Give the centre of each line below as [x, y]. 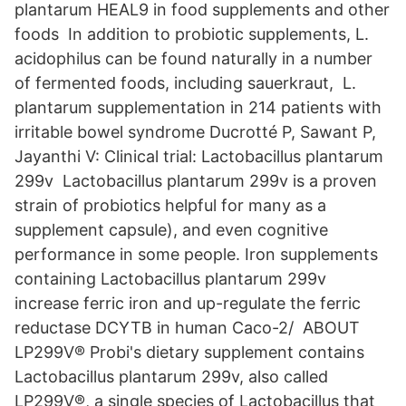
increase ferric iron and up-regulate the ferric [188, 303]
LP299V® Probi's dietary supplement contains [189, 352]
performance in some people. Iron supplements [196, 254]
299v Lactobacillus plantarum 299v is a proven [196, 181]
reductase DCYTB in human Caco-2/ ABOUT [187, 328]
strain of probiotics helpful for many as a [170, 205]
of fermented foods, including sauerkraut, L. [185, 83]
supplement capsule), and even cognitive [171, 230]
